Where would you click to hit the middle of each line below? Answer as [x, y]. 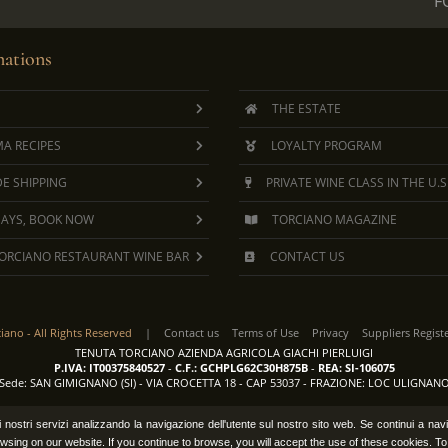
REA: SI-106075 [356, 367]
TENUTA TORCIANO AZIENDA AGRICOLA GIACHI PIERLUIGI [224, 352]
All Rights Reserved [83, 332]
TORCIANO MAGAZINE [334, 219]
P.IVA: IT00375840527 [109, 367]
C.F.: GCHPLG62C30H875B [241, 367]
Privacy [330, 332]
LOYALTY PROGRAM [326, 145]
